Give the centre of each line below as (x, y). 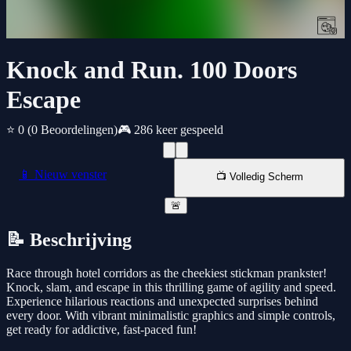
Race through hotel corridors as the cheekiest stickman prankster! (166, 273)
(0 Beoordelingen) (72, 130)
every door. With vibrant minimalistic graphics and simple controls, (171, 316)
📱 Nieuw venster (63, 175)
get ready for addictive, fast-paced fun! (101, 330)
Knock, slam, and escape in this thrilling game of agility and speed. (171, 288)
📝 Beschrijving (69, 240)
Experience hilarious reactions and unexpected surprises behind (162, 302)
